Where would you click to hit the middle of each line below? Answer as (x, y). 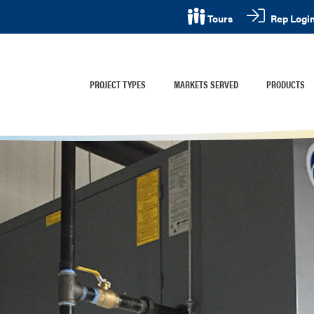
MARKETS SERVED (206, 84)
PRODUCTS (286, 84)
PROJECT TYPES (118, 84)
